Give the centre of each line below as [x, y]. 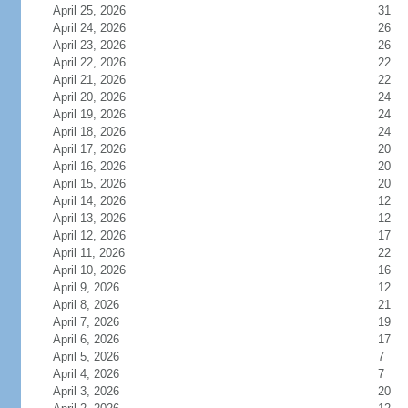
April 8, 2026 [86, 305]
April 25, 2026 [89, 10]
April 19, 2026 [89, 114]
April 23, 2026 [89, 45]
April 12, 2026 [89, 235]
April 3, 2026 [86, 391]
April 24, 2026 [89, 28]
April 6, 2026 [86, 339]
